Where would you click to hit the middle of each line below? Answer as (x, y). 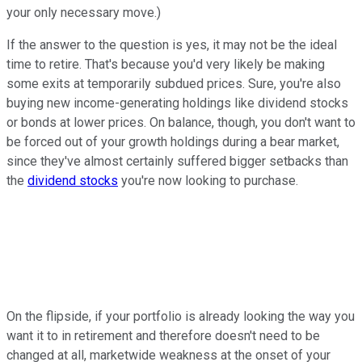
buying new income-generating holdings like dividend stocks (177, 103)
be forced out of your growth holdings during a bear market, (173, 142)
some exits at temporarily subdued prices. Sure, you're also (174, 84)
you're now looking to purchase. (208, 181)
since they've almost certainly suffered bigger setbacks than (177, 162)
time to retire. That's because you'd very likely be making (166, 65)
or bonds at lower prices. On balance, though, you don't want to (181, 123)
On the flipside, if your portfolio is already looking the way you (181, 317)
